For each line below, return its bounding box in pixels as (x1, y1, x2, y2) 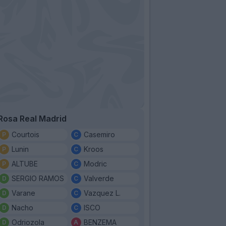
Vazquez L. (83, 188, 121, 197)
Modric (83, 159, 107, 168)
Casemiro (83, 130, 115, 139)
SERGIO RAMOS (12, 174, 64, 183)
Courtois (12, 130, 39, 139)
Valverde (83, 174, 114, 183)
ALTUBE (12, 159, 38, 168)
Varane (12, 188, 35, 197)
